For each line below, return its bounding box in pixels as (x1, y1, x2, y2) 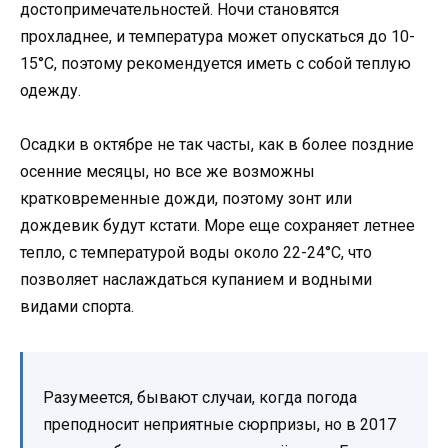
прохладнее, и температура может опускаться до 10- (20, 26, 415, 46)
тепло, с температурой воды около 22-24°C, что (20, 243, 372, 263)
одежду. (20, 80, 81, 100)
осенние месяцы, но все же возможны (20, 162, 315, 182)
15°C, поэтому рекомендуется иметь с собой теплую (20, 53, 411, 73)
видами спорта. (20, 297, 134, 317)
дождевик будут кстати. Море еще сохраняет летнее (20, 216, 415, 236)
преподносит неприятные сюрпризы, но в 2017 (43, 415, 396, 435)
